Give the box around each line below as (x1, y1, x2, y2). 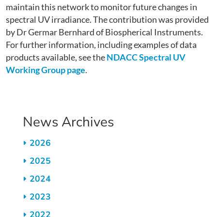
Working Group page (6, 65, 85, 76)
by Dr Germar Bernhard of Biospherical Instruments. (6, 27, 203, 38)
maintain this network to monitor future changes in (6, 2, 197, 13)
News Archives (23, 113, 114, 132)
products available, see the (6, 52, 107, 63)
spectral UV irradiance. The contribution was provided (6, 15, 209, 25)
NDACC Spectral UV (107, 52, 186, 63)
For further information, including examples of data (6, 40, 197, 50)
